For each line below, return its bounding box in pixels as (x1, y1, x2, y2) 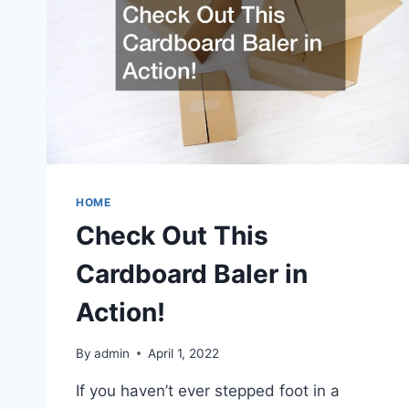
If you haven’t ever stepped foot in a (76, 381, 340, 400)
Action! (76, 297, 165, 329)
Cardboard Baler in (76, 258, 308, 290)
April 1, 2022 (148, 345, 220, 361)
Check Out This (76, 220, 268, 252)
